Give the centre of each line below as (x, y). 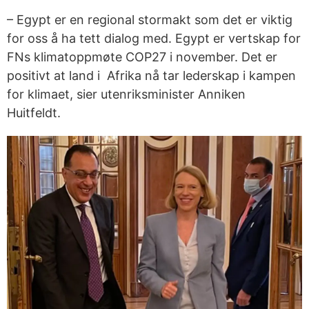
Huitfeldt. (34, 113)
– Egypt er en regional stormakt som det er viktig (150, 20)
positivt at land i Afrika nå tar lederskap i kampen (151, 76)
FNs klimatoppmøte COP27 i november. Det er (142, 57)
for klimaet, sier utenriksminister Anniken (126, 94)
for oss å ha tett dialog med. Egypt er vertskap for (154, 38)
